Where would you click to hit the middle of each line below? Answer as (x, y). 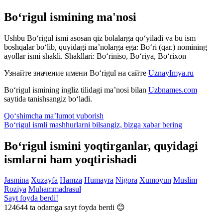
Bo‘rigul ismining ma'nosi (70, 17)
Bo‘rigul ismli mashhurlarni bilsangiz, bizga (73, 124)
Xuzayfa (44, 180)
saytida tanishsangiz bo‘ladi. (48, 99)
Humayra (99, 180)
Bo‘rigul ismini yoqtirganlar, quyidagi (101, 146)
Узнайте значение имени (47, 73)
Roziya (15, 189)
